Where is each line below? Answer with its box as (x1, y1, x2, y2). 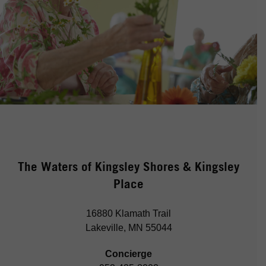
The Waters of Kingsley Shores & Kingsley (18, 159, 239, 175)
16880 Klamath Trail (86, 208, 171, 219)
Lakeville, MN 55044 (85, 223, 172, 233)
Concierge (105, 249, 152, 259)
